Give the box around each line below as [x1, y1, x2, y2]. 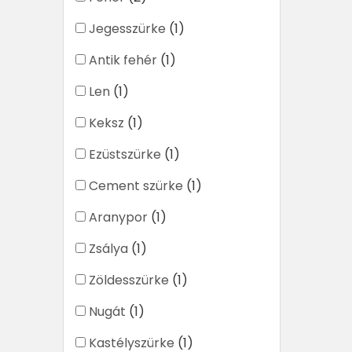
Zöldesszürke [89, 271, 169, 290]
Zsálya [89, 240, 128, 258]
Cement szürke [89, 177, 183, 196]
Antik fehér [89, 51, 157, 70]
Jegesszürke [89, 20, 166, 38]
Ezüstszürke [89, 145, 161, 164]
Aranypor [89, 208, 148, 227]
